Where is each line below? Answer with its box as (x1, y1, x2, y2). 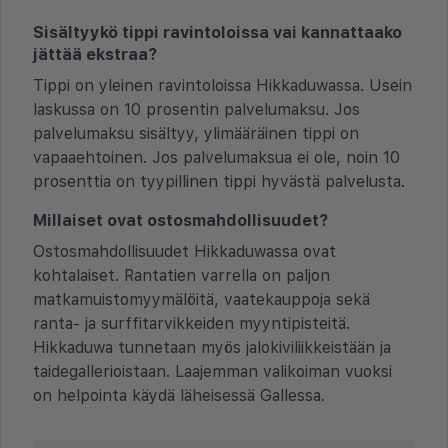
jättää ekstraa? (33, 44, 157, 64)
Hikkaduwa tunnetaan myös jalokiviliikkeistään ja (33, 337, 391, 357)
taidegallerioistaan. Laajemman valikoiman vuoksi (33, 361, 392, 381)
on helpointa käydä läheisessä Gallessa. (33, 385, 325, 405)
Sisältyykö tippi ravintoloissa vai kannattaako (33, 22, 402, 42)
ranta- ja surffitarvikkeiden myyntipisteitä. (33, 313, 350, 333)
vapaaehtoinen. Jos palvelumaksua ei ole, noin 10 (33, 147, 400, 167)
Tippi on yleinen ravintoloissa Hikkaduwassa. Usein (33, 75, 412, 95)
